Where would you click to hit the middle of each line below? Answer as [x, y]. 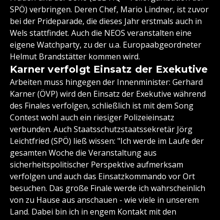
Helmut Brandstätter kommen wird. [75, 57]
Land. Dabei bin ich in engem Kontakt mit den [93, 212]
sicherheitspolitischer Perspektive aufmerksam [96, 165]
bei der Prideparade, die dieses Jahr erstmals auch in [106, 21]
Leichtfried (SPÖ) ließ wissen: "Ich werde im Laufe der [107, 141]
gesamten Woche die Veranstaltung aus [83, 153]
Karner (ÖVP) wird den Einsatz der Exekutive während [108, 94]
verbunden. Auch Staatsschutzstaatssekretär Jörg [101, 129]
